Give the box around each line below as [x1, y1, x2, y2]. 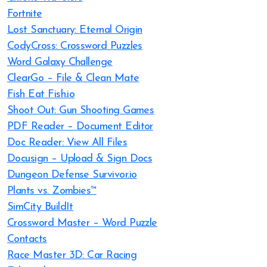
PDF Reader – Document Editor [7, 121, 153, 132]
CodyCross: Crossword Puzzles [7, 41, 142, 52]
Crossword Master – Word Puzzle [7, 218, 157, 229]
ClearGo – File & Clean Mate [7, 73, 139, 84]
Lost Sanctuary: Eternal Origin [7, 24, 142, 36]
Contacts [7, 234, 47, 245]
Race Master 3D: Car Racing [7, 250, 136, 261]
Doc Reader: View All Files [7, 137, 127, 148]
